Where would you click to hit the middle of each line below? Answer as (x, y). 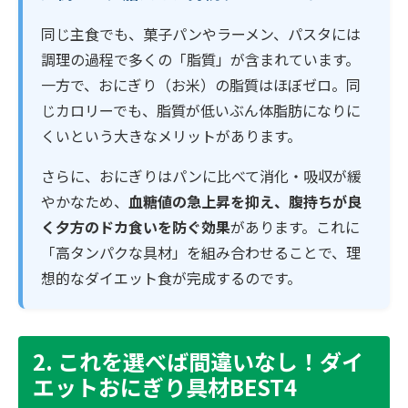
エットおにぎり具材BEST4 (165, 386)
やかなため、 (85, 201)
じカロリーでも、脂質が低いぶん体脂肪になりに (201, 110)
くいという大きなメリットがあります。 (171, 135)
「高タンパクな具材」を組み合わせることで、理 (201, 252)
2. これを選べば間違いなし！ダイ (198, 361)
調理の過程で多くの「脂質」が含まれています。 (200, 59)
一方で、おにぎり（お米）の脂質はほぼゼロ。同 (201, 84)
